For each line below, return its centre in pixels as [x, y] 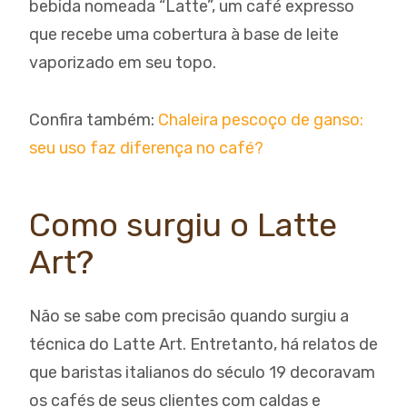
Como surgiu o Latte [183, 225]
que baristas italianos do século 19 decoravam [202, 372]
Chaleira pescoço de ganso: [261, 120]
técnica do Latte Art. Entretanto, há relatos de [203, 344]
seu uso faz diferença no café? [146, 148]
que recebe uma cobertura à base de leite [184, 35]
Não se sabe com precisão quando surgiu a [189, 316]
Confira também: [94, 120]
